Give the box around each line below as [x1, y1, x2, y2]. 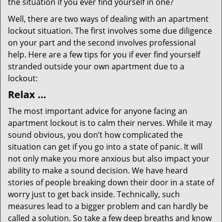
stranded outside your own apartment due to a [8, 61, 184, 72]
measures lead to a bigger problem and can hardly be [8, 201, 208, 212]
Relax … [8, 88, 46, 101]
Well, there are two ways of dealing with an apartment [8, 13, 209, 24]
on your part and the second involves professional [8, 37, 196, 48]
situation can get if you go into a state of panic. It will [8, 141, 203, 152]
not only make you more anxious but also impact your [8, 153, 210, 164]
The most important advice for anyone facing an [8, 106, 187, 116]
